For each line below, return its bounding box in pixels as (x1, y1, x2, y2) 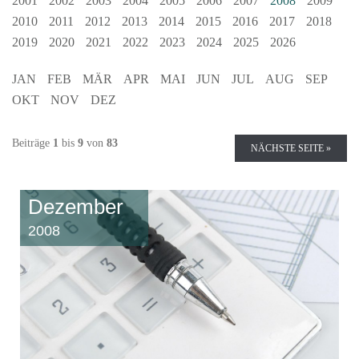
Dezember (28, 194, 123, 219)
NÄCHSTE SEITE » (251, 142, 331, 154)
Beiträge (12, 136, 53, 149)
